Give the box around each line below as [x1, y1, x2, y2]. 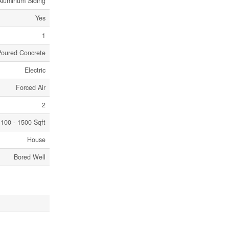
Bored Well [14, 152, 45, 162]
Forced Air [16, 83, 45, 92]
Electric [25, 65, 45, 75]
